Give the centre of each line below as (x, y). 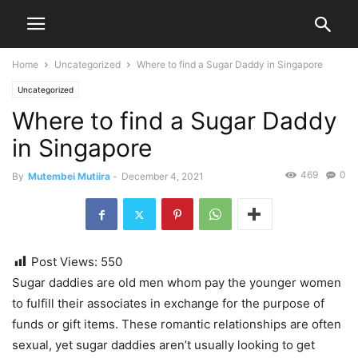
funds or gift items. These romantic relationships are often (177, 324)
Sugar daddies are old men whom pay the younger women (177, 283)
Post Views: (64, 262)
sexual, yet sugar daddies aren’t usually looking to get (163, 345)
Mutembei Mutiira (69, 176)
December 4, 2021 (163, 176)
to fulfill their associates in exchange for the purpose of (168, 304)
